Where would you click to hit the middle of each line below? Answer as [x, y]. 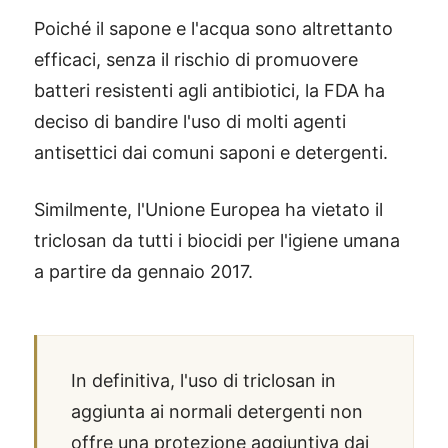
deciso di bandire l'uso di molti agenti [190, 121]
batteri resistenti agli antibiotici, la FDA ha [209, 90]
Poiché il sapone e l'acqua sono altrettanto [213, 28]
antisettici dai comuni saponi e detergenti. [211, 152]
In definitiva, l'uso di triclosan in [203, 380]
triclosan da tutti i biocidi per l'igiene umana [217, 240]
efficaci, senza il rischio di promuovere [196, 59]
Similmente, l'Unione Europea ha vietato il [208, 209]
